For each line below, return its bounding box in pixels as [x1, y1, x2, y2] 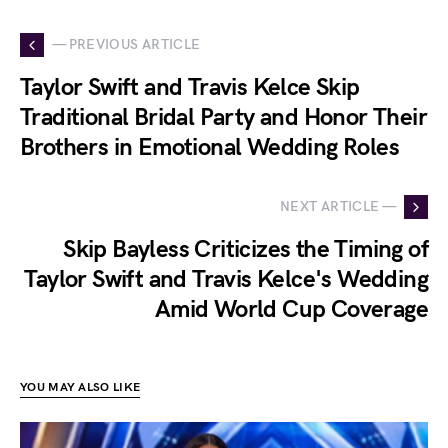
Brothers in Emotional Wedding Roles [20, 132, 399, 162]
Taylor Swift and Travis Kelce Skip [20, 72, 360, 102]
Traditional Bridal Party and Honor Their [20, 102, 427, 132]
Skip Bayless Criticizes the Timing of [63, 234, 428, 264]
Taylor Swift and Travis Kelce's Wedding [24, 264, 428, 294]
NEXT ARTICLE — [280, 198, 396, 216]
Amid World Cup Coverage [154, 294, 428, 324]
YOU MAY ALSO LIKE [20, 379, 141, 395]
